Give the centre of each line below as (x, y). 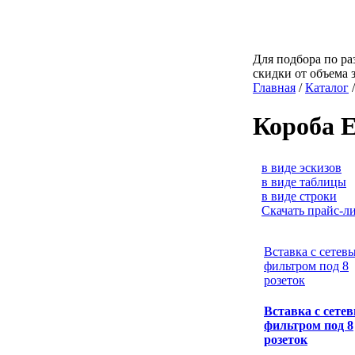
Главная (274, 88)
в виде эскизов (302, 167)
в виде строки (299, 196)
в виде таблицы (304, 181)
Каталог (327, 88)
